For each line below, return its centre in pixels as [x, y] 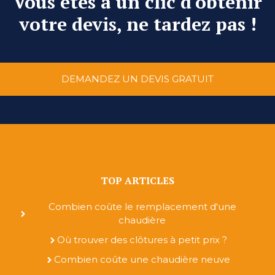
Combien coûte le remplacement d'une [142, 207]
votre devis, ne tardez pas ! [137, 24]
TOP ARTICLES [137, 181]
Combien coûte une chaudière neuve [142, 260]
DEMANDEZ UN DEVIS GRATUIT [137, 79]
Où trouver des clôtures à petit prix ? [142, 240]
